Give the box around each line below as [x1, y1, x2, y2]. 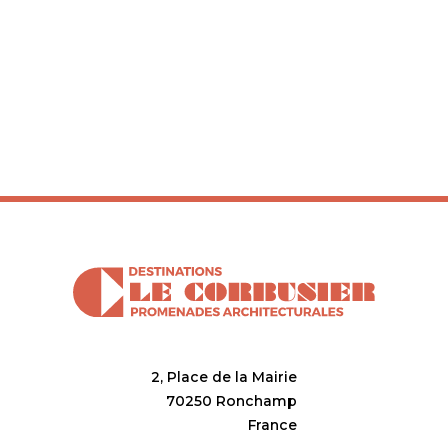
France [247, 416, 297, 435]
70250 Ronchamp [165, 392, 297, 411]
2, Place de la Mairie [150, 368, 297, 387]
